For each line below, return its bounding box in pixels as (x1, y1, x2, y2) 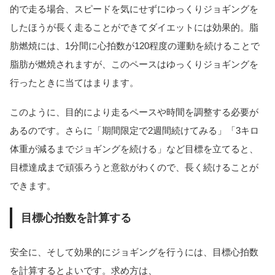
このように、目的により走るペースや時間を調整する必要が (10, 107, 258, 118)
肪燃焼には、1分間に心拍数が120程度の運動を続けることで (10, 40, 260, 51)
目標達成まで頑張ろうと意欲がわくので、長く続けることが (10, 162, 258, 173)
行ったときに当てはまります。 (10, 77, 139, 88)
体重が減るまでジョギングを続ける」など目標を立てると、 (10, 144, 258, 155)
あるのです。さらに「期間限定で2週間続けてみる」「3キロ (10, 125, 259, 136)
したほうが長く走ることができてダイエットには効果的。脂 (10, 21, 258, 33)
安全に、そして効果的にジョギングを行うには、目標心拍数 (10, 247, 258, 258)
